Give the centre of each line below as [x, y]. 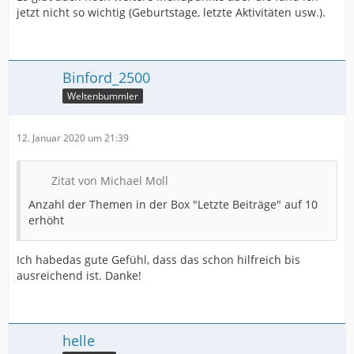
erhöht [46, 220]
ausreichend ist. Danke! [79, 275]
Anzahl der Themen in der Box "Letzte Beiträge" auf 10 [173, 204]
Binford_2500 [106, 77]
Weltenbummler [103, 96]
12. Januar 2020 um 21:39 [73, 137]
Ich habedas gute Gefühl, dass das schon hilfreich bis [158, 259]
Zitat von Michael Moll [110, 180]
